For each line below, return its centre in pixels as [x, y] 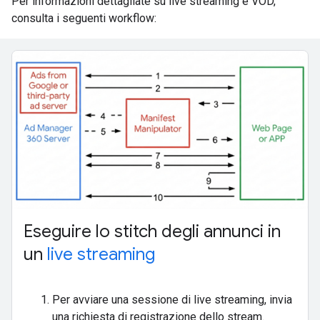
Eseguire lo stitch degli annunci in [152, 232]
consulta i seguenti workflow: [84, 18]
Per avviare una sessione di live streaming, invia [172, 300]
